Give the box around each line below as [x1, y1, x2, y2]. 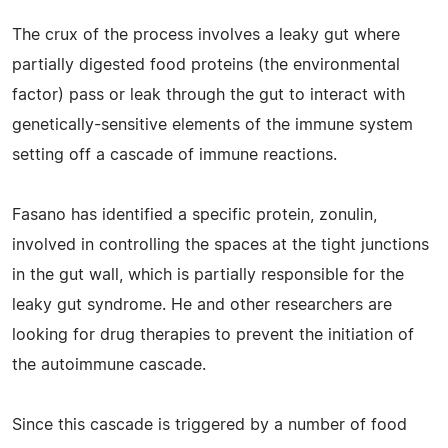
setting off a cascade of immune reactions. [12, 146, 337, 163]
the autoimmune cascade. [12, 356, 206, 373]
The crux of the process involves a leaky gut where [12, 26, 400, 43]
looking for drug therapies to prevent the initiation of [12, 326, 414, 343]
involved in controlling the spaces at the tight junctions [12, 236, 429, 253]
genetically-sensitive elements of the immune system [12, 116, 413, 133]
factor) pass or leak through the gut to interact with [12, 86, 405, 103]
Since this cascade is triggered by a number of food [12, 416, 407, 433]
